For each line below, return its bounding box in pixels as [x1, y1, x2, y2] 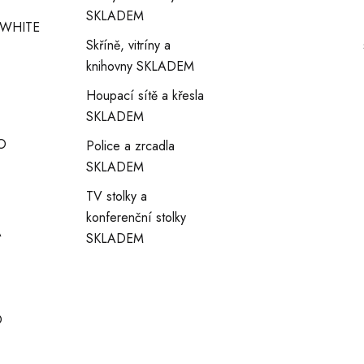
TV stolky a [86, 187, 148, 206]
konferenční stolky [86, 208, 187, 227]
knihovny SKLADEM [86, 57, 195, 76]
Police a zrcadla [86, 136, 175, 155]
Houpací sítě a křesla [86, 86, 205, 105]
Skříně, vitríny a [86, 36, 171, 54]
